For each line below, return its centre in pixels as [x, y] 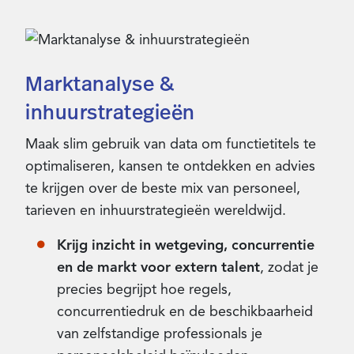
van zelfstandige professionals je [160, 333]
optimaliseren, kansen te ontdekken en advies [170, 166]
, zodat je [289, 267]
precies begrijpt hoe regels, [144, 289]
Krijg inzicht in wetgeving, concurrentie [186, 245]
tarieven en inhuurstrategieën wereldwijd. [156, 210]
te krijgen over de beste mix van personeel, [163, 188]
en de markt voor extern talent [158, 267]
